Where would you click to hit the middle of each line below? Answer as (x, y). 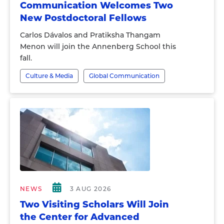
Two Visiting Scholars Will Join (94, 204)
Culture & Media (49, 76)
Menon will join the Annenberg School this (98, 46)
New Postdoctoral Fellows (83, 18)
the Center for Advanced (80, 217)
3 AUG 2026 (90, 189)
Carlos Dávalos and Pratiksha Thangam (90, 35)
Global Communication (124, 76)
